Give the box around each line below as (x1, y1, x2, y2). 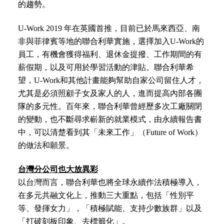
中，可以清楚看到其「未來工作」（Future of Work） (17, 127, 202, 136)
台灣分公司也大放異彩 (17, 164, 98, 173)
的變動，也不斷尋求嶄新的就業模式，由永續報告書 (17, 114, 202, 123)
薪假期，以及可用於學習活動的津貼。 (17, 62, 154, 71)
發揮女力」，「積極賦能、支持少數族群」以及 (33, 203, 202, 212)
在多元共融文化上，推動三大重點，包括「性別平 (17, 190, 194, 199)
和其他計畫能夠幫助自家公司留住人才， (59, 75, 204, 84)
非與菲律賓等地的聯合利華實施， (17, 36, 138, 45)
